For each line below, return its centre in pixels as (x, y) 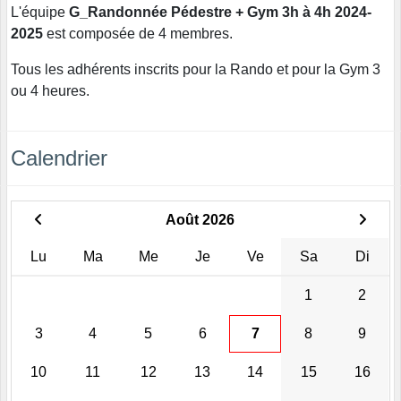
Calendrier (59, 158)
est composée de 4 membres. (138, 33)
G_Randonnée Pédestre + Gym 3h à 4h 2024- (220, 12)
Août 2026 (200, 219)
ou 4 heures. (50, 90)
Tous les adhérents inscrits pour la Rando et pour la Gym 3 (196, 69)
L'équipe (40, 12)
